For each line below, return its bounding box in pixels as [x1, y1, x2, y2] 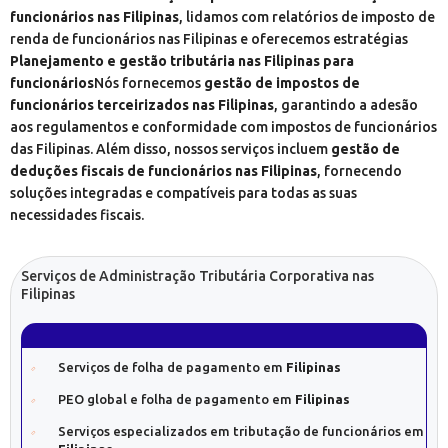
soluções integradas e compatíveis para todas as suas [10, 184, 357, 201]
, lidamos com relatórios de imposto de [179, 8, 435, 25]
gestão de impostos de [204, 74, 360, 91]
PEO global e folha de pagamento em [58, 391, 295, 406]
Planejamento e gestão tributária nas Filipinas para [10, 52, 354, 69]
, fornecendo [317, 162, 402, 179]
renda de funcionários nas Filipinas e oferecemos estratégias [10, 30, 408, 47]
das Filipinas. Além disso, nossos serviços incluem [10, 140, 331, 157]
